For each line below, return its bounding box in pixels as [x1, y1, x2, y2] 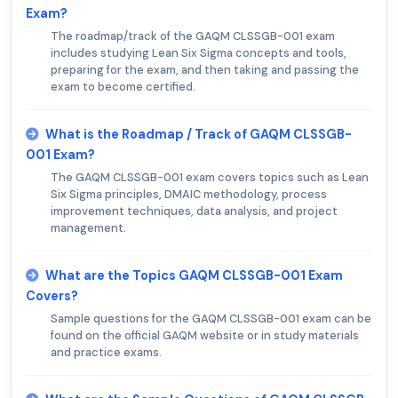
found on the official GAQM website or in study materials [51, 328, 359, 344]
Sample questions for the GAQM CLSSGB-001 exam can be [51, 311, 371, 327]
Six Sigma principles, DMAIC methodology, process [51, 187, 327, 203]
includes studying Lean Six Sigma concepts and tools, [51, 45, 346, 61]
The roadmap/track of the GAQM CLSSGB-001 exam [51, 28, 335, 44]
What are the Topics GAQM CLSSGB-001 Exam [45, 267, 343, 284]
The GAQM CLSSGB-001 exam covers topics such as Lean [51, 170, 369, 186]
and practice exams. [51, 345, 162, 361]
